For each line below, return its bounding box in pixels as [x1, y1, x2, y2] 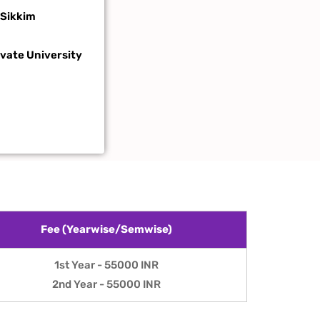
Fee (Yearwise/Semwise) [40, 223, 172, 236]
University [26, 49, 82, 61]
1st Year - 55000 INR [54, 259, 159, 271]
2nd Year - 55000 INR [51, 278, 161, 291]
